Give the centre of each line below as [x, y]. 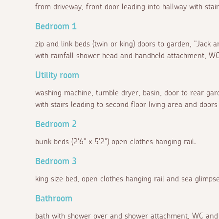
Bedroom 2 [56, 124]
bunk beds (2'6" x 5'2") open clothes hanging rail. [116, 142]
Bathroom [54, 199]
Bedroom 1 [56, 27]
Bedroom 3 [56, 162]
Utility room [57, 76]
